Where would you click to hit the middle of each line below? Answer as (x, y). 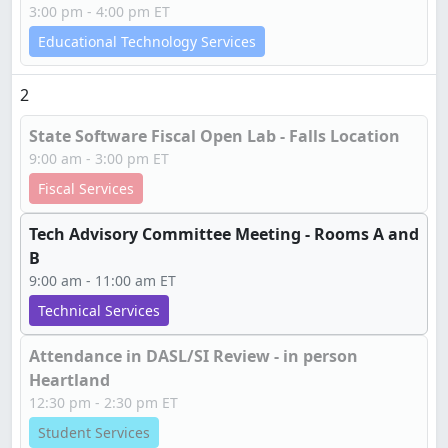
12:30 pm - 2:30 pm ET (103, 402)
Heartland (69, 380)
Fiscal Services (86, 188)
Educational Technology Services (147, 41)
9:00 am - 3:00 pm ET (99, 158)
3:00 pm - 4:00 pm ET (99, 11)
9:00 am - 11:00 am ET (102, 280)
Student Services (94, 432)
